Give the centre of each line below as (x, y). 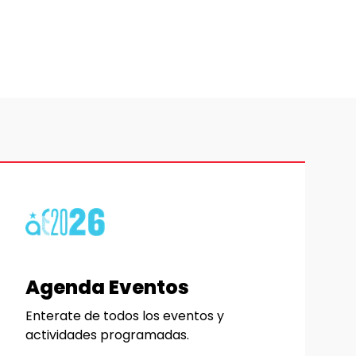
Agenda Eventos (107, 288)
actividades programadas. (107, 335)
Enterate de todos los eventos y (125, 316)
